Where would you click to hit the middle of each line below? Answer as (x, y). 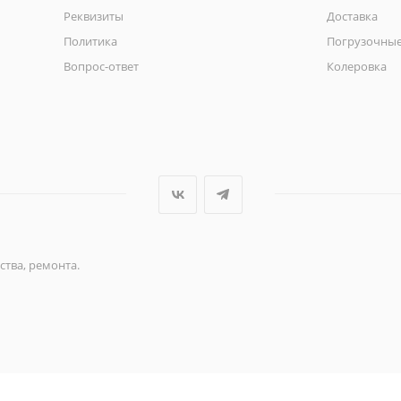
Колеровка (356, 66)
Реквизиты (93, 16)
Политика (90, 41)
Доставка (352, 16)
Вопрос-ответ (101, 66)
